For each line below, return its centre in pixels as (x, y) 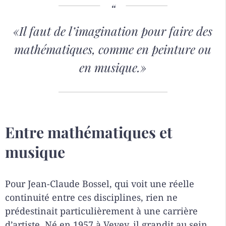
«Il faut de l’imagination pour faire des (113, 31)
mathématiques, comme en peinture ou (113, 49)
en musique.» (113, 67)
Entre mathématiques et (89, 132)
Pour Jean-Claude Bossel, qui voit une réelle (100, 184)
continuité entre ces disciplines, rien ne (91, 197)
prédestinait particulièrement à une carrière (101, 211)
